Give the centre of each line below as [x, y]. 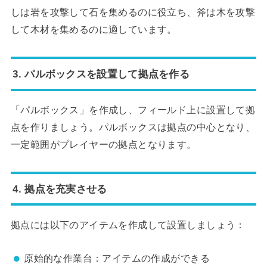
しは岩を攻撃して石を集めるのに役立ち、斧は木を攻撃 [133, 12]
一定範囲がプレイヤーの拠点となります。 [103, 145]
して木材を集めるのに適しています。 [94, 30]
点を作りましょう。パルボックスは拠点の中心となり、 [133, 127]
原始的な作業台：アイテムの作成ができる [117, 258]
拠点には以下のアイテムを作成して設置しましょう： [128, 224]
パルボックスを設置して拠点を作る [107, 74]
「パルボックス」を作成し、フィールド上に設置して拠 [133, 110]
